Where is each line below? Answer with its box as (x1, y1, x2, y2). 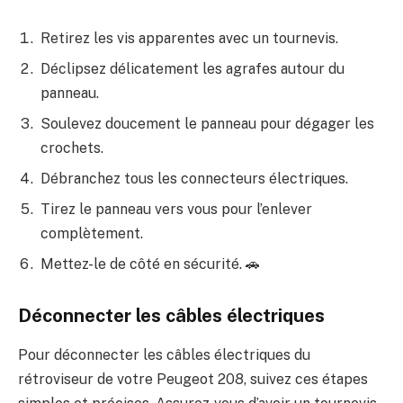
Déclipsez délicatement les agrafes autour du (40, 59, 345, 77)
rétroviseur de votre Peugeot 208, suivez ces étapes (18, 370, 368, 388)
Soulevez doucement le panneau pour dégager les (40, 114, 374, 132)
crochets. (40, 139, 103, 157)
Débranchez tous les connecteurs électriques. (40, 169, 348, 187)
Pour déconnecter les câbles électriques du (18, 345, 310, 363)
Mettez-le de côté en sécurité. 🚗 (40, 255, 260, 273)
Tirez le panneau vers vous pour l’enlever (40, 200, 312, 218)
